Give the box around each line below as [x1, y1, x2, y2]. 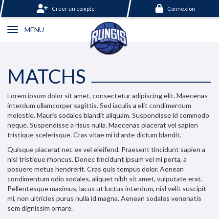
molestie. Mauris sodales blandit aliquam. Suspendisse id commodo [7, 111, 209, 119]
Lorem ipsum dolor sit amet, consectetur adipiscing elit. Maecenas [7, 91, 208, 100]
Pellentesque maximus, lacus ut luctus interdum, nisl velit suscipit [7, 184, 206, 193]
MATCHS [7, 65, 86, 88]
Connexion [167, 5, 195, 12]
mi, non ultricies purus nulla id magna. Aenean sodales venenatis [7, 194, 201, 202]
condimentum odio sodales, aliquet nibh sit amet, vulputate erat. [7, 175, 202, 183]
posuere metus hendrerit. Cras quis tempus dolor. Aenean [7, 165, 184, 173]
